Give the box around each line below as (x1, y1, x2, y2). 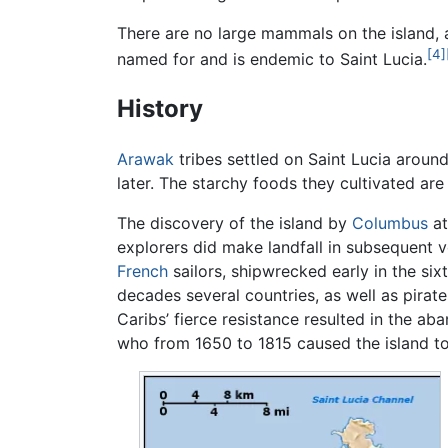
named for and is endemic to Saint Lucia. (117, 49, 427, 70)
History (117, 94, 203, 124)
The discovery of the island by (117, 213, 352, 234)
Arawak (117, 149, 174, 170)
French (117, 261, 168, 282)
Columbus (352, 213, 428, 234)
